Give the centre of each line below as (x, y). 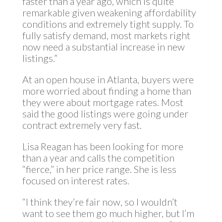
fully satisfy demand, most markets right (106, 35)
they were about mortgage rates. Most (103, 102)
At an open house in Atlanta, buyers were (108, 79)
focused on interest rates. (76, 180)
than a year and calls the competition (98, 158)
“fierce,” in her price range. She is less (99, 169)
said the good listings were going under (105, 113)
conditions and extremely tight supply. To (108, 24)
